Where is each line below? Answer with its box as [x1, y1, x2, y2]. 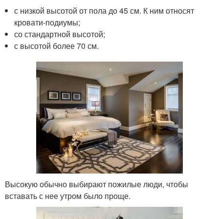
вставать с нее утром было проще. [5, 190, 131, 201]
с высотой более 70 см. [14, 40, 99, 52]
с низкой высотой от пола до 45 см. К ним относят [14, 5, 195, 17]
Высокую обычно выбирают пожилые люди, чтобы [5, 178, 188, 190]
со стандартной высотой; [14, 28, 106, 40]
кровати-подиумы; [14, 17, 81, 28]
